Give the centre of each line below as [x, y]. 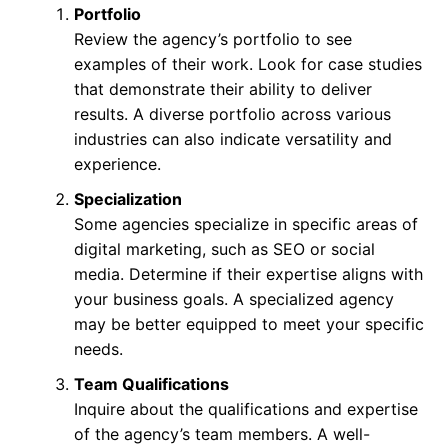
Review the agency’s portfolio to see [212, 38]
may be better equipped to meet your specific [248, 323]
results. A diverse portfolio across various [232, 113]
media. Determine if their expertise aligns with [248, 273]
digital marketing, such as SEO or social [224, 248]
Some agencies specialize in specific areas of [245, 223]
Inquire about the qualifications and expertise [245, 408]
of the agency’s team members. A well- [221, 433]
